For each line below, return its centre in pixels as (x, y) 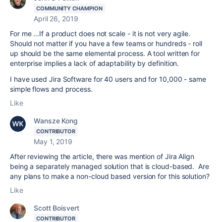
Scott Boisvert (56, 208)
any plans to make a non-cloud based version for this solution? (110, 176)
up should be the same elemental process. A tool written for (105, 54)
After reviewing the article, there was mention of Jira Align (102, 157)
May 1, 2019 (53, 142)
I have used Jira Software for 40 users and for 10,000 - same (108, 79)
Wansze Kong (56, 121)
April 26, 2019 (56, 19)
